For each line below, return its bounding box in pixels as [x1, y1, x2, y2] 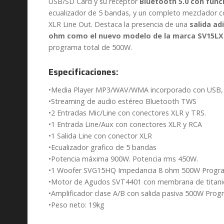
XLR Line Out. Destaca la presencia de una [48, 19, 189, 29]
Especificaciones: [48, 65, 118, 79]
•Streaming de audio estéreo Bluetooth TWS [48, 96, 196, 106]
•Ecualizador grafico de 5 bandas [48, 142, 156, 152]
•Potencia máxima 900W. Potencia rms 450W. [48, 153, 198, 163]
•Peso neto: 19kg [48, 199, 104, 209]
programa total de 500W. [48, 42, 132, 52]
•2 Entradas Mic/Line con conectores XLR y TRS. [48, 107, 206, 117]
